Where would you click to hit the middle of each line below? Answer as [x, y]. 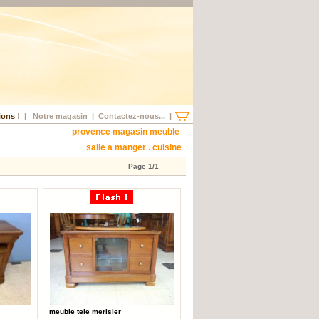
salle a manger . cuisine [136, 147]
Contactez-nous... [132, 116]
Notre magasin [60, 116]
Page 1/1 [143, 166]
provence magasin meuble [129, 132]
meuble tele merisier [85, 312]
